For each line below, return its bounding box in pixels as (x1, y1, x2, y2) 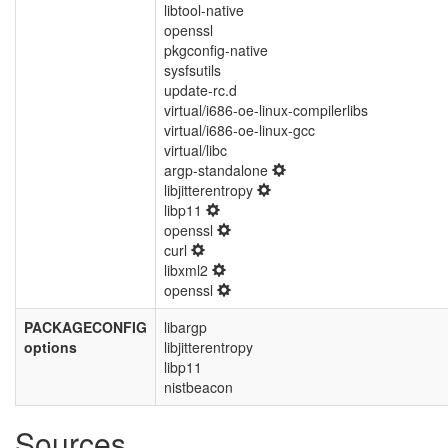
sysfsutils (164, 60, 221, 80)
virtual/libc (164, 140, 227, 160)
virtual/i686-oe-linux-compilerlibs (164, 100, 368, 120)
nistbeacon (164, 377, 233, 397)
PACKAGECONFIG (24, 317, 147, 337)
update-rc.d (164, 80, 237, 100)
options (24, 337, 77, 357)
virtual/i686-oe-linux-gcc (164, 120, 315, 140)
